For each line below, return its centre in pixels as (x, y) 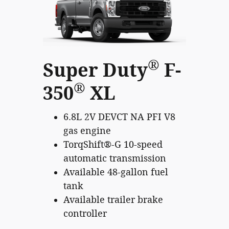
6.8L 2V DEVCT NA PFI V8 (119, 117)
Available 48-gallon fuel (116, 172)
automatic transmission (115, 158)
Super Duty (95, 71)
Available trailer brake (113, 200)
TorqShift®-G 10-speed (113, 144)
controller (85, 213)
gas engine (87, 131)
